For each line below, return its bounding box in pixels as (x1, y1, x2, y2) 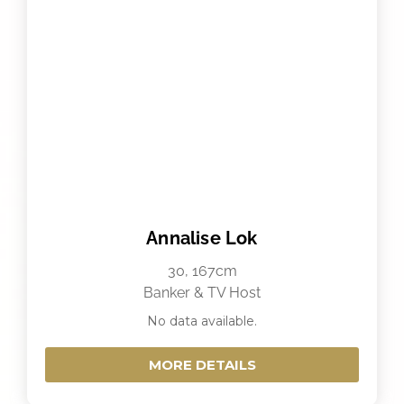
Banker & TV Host (143, 284, 261, 302)
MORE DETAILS (148, 356, 256, 374)
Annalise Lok (146, 227, 258, 250)
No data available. (147, 313, 257, 330)
